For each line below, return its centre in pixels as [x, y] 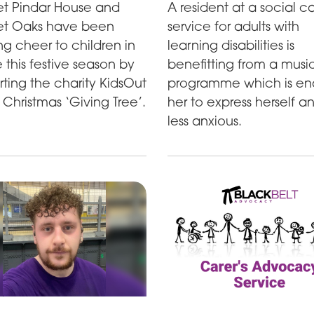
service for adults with [233, 26]
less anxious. [204, 120]
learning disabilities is [231, 45]
